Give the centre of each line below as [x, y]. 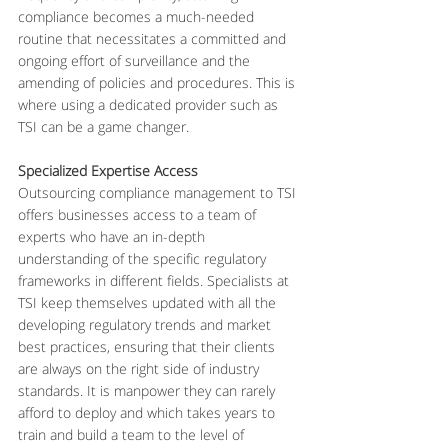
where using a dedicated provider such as [150, 104]
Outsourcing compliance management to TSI [159, 192]
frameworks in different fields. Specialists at [155, 280]
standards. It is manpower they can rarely [148, 390]
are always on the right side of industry [140, 368]
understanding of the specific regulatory [144, 258]
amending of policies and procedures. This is [158, 82]
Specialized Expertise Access [108, 170]
